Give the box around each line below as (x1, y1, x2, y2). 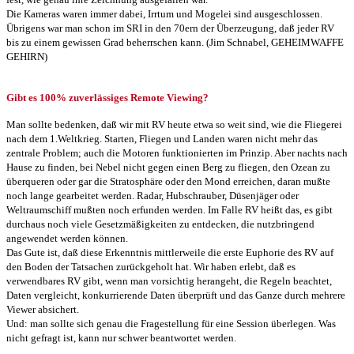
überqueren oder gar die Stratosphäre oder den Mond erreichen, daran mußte (6, 175, 330, 187)
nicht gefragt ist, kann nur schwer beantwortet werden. (6, 331, 236, 344)
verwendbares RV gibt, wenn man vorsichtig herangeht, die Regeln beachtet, (6, 274, 332, 287)
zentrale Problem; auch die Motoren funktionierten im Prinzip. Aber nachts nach (6, 146, 348, 159)
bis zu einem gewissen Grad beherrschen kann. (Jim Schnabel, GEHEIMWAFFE (6, 36, 344, 48)
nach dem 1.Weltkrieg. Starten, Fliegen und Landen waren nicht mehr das (6, 132, 318, 145)
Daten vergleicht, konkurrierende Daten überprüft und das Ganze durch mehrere (6, 288, 345, 301)
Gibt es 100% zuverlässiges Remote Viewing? (6, 91, 209, 104)
